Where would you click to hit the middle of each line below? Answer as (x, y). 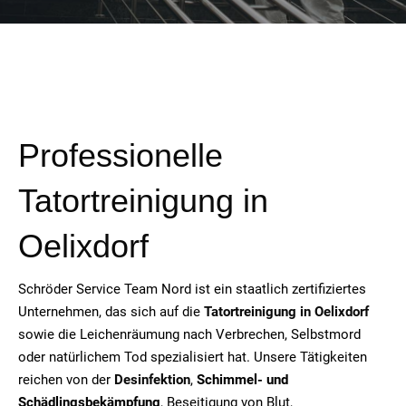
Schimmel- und (242, 380)
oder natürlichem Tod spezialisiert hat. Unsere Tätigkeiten (193, 358)
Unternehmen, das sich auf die (111, 312)
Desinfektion (152, 380)
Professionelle (121, 155)
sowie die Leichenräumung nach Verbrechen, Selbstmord (189, 335)
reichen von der (66, 380)
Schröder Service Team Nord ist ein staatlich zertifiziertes (192, 290)
